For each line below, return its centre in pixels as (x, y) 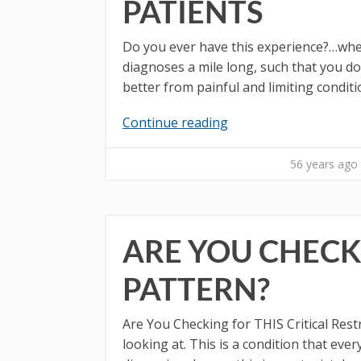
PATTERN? (196, 288)
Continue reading (175, 122)
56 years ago (324, 164)
